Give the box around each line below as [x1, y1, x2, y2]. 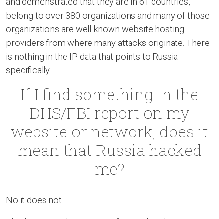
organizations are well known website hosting [6, 24, 184, 34]
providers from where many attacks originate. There [6, 38, 210, 48]
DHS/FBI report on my [29, 102, 190, 123]
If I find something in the [21, 84, 198, 105]
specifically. [6, 65, 51, 75]
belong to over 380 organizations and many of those [6, 10, 210, 21]
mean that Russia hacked [17, 139, 202, 160]
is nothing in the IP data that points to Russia [6, 51, 178, 62]
